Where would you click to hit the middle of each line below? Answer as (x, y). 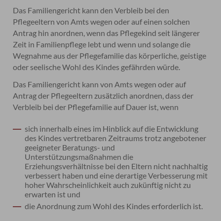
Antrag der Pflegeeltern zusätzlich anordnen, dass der (103, 95)
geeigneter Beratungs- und (70, 147)
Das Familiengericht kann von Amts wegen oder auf (100, 84)
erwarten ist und (53, 194)
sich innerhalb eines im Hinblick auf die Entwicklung (112, 129)
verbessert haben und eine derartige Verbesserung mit (116, 175)
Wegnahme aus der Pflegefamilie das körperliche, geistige (110, 55)
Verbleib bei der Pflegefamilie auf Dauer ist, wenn (96, 107)
